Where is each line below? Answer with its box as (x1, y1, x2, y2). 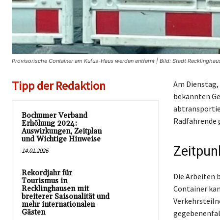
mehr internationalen (22, 199, 95, 209)
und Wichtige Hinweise (22, 134, 101, 144)
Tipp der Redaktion (12, 78, 106, 93)
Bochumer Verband (22, 110, 87, 120)
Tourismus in (22, 176, 67, 186)
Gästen (22, 207, 45, 217)
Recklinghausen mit (22, 184, 89, 193)
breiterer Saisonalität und (22, 192, 110, 201)
